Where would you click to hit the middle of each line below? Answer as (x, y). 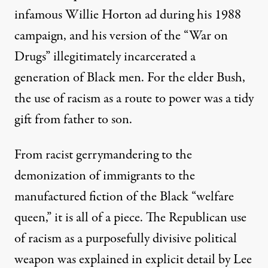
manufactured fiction (69, 197)
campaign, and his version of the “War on (121, 36)
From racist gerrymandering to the (103, 155)
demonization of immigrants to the (105, 176)
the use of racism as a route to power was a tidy (134, 99)
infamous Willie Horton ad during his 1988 (128, 15)
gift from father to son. (73, 120)
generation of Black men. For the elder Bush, (130, 78)
